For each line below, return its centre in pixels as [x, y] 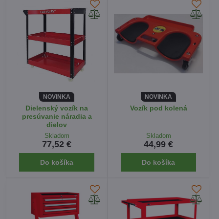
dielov [57, 124]
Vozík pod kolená [158, 108]
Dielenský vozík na [57, 108]
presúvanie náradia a [57, 116]
